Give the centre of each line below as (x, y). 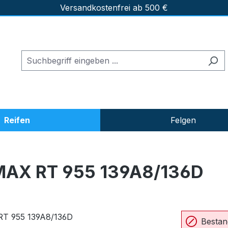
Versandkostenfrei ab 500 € (114, 8)
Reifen (17, 120)
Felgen (183, 120)
